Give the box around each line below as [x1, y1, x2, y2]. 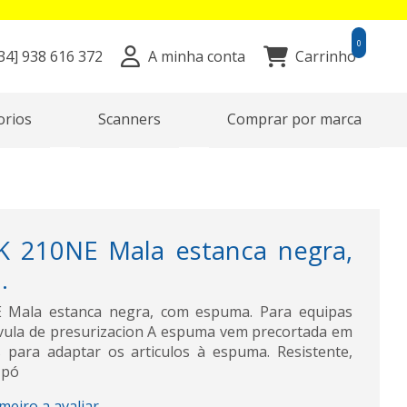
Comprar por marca [227, 109, 362, 130]
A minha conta [147, 46, 245, 67]
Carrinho [295, 46, 356, 67]
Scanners [97, 109, 161, 130]
